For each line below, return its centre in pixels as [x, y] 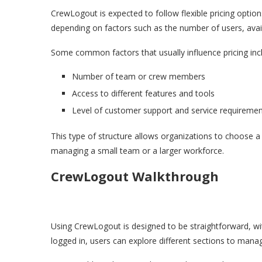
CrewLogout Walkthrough [135, 176]
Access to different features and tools [143, 94]
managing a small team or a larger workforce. [137, 151]
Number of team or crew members [139, 77]
